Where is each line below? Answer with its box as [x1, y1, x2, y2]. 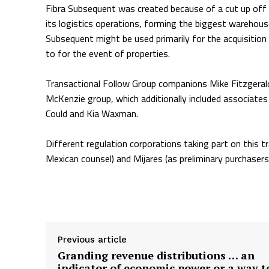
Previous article [58, 234, 127, 246]
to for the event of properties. [46, 44, 170, 63]
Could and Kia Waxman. [46, 104, 138, 123]
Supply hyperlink [46, 184, 124, 196]
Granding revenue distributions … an [58, 248, 255, 263]
